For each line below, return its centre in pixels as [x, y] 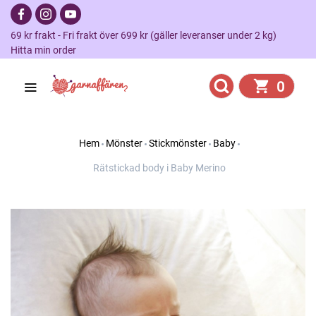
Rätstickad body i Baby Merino [159, 168]
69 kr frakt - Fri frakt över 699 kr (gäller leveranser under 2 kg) [148, 35]
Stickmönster [177, 143]
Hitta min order [43, 50]
